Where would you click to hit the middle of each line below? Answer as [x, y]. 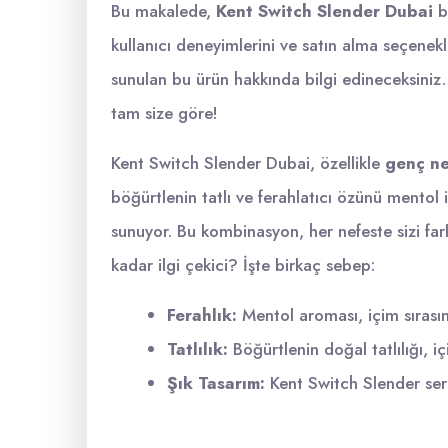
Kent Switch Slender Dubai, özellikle [248, 163]
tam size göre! [164, 113]
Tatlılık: [197, 349]
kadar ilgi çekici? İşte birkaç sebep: [243, 265]
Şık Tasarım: [216, 383]
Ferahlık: [202, 315]
